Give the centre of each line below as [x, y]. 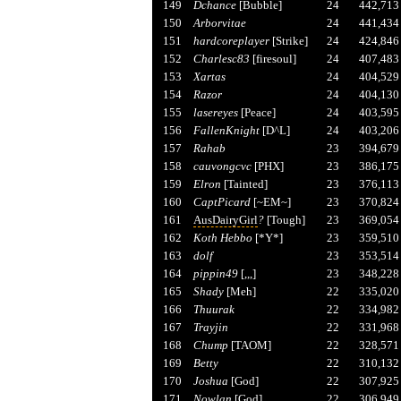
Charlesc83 [221, 58]
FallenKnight [226, 130]
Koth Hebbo [222, 237]
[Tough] [284, 219]
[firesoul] [273, 58]
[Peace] [256, 112]
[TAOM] [249, 345]
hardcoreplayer [231, 40]
